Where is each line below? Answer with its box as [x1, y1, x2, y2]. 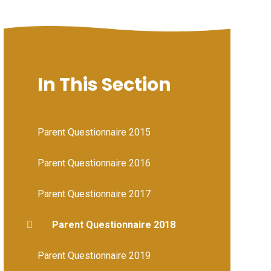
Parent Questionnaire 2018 [51, 218, 175, 230]
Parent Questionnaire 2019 [37, 249, 151, 261]
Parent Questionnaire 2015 [37, 126, 151, 138]
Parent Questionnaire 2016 [37, 157, 151, 169]
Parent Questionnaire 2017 [37, 188, 151, 200]
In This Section [37, 71, 171, 97]
